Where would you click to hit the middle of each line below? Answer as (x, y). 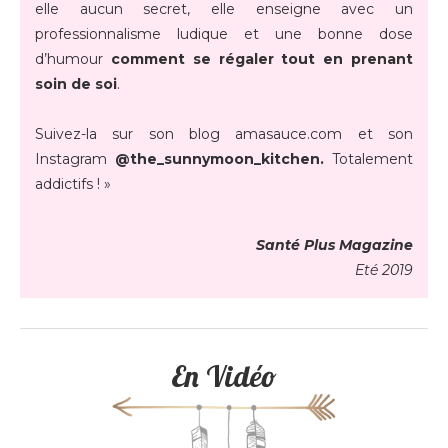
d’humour (73, 58)
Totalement (368, 158)
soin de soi (76, 83)
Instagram (75, 158)
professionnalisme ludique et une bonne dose (224, 33)
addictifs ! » (73, 183)
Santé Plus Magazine (334, 244)
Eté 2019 (384, 269)
